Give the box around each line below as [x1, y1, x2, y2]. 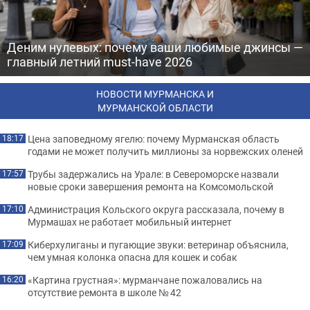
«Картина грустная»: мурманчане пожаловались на [28, 273, 262, 286]
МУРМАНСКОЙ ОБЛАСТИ [97, 100, 213, 114]
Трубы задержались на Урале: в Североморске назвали [28, 167, 279, 181]
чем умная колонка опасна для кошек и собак [28, 250, 237, 264]
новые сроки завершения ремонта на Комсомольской [28, 179, 273, 193]
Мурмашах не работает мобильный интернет [28, 215, 232, 228]
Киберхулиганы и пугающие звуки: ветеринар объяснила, [28, 237, 289, 251]
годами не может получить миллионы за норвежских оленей [28, 144, 303, 158]
